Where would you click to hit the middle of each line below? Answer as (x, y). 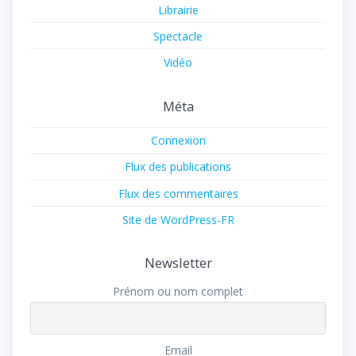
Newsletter (178, 263)
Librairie (178, 10)
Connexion (178, 141)
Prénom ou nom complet (178, 292)
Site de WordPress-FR (178, 219)
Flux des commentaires (178, 193)
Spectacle (178, 36)
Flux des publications (178, 167)
